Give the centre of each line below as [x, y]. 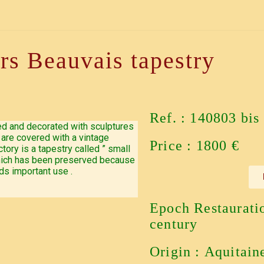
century [174, 224]
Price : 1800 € [194, 145]
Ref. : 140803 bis [205, 118]
